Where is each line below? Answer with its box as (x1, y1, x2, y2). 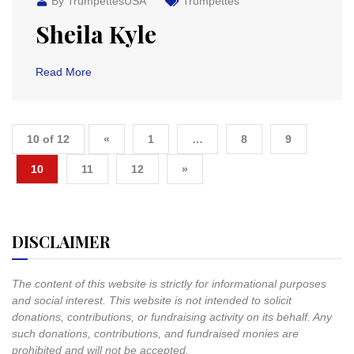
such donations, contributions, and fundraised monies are (12, 327, 299, 340)
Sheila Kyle (36, 18, 156, 50)
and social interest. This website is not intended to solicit (12, 294, 292, 307)
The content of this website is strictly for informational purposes (12, 277, 326, 290)
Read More (36, 66, 92, 78)
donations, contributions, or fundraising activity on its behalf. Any (12, 311, 332, 323)
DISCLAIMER (12, 231, 110, 252)
